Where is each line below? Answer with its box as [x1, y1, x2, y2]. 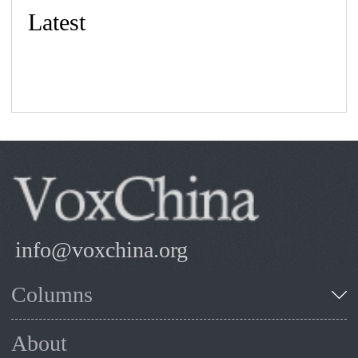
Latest [28, 8, 86, 35]
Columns [11, 281, 93, 307]
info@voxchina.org [15, 237, 189, 262]
